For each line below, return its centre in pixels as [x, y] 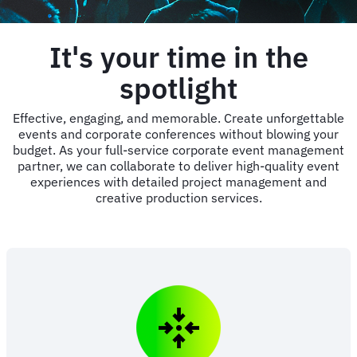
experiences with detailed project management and [178, 181]
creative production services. [178, 197]
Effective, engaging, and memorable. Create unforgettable [178, 118]
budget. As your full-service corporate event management [178, 149]
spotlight [178, 88]
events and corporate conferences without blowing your [178, 133]
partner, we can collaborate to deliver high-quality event [178, 165]
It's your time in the [178, 57]
